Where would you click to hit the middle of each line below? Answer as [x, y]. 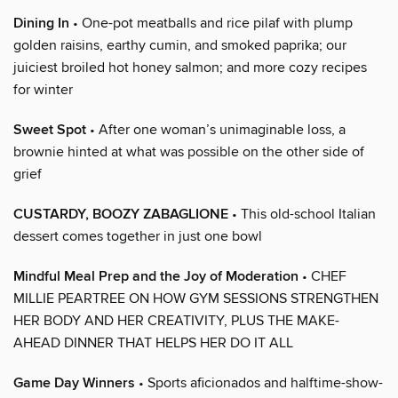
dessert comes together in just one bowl [138, 236]
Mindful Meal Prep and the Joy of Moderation [156, 276]
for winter [43, 89]
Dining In [41, 23]
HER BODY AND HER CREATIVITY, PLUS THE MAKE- [176, 320]
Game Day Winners [74, 383]
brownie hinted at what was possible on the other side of [189, 151]
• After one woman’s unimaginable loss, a [216, 129]
